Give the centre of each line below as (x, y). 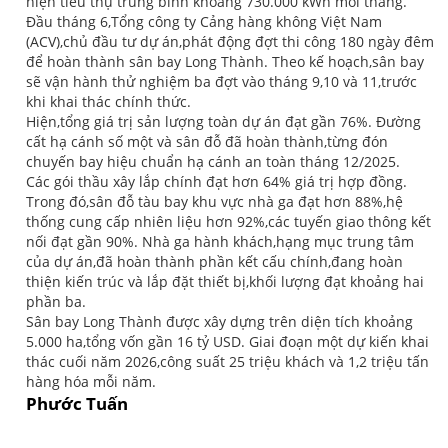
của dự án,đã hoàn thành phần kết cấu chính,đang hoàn (215, 261)
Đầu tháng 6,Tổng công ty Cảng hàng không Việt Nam (204, 21)
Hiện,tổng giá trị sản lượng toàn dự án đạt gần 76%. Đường (224, 121)
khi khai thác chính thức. (109, 101)
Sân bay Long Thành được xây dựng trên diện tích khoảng (220, 321)
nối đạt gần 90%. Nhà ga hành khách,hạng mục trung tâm (220, 241)
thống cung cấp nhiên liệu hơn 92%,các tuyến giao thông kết (229, 221)
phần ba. (56, 301)
